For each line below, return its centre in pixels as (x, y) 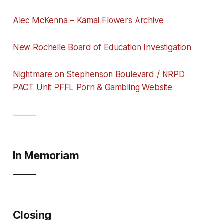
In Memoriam (46, 155)
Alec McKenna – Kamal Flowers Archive (88, 20)
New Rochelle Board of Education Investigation (102, 47)
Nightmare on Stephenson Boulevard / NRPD (98, 74)
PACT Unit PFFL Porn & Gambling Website (93, 87)
